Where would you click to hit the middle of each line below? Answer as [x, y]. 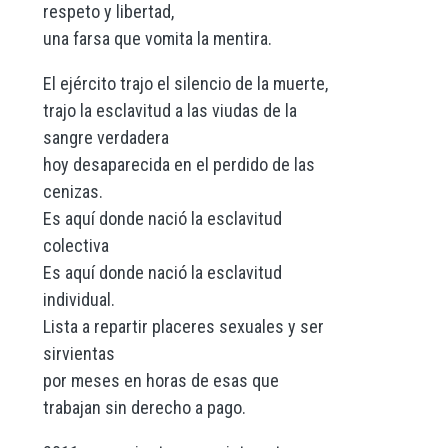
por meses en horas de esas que [160, 381]
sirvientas [78, 354]
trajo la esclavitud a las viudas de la [169, 111]
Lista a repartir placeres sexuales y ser [183, 327]
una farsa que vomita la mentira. [157, 39]
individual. [78, 300]
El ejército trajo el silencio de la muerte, [185, 84]
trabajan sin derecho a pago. [144, 408]
